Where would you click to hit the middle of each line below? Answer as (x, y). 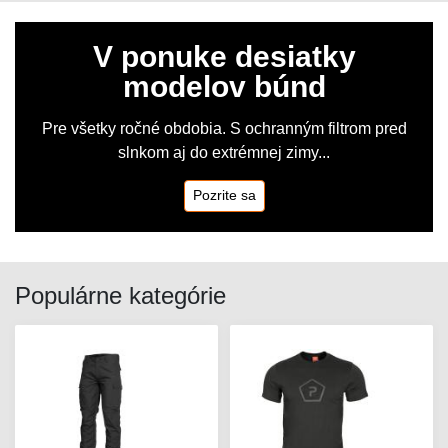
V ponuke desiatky (224, 56)
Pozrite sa (224, 194)
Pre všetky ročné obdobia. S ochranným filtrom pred (224, 128)
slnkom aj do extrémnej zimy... (224, 152)
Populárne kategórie (120, 295)
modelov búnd (224, 86)
